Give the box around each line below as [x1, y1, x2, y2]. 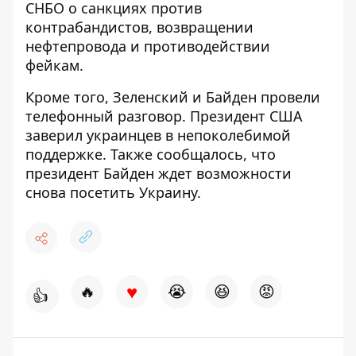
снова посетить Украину [25, 183, 197, 202]
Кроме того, [25, 87, 113, 106]
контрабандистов [25, 17, 149, 37]
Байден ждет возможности [103, 164, 292, 183]
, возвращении [149, 17, 253, 37]
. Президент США [182, 106, 303, 126]
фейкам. [25, 56, 83, 75]
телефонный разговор [25, 106, 182, 126]
